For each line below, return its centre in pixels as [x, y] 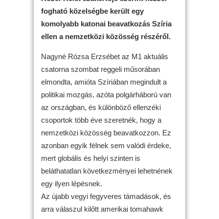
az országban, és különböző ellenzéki [101, 107]
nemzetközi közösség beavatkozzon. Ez [106, 132]
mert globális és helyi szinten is [91, 158]
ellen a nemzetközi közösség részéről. [106, 36]
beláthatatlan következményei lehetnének [107, 171]
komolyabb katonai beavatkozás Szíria [106, 23]
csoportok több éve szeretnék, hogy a [101, 120]
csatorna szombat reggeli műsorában [100, 69]
